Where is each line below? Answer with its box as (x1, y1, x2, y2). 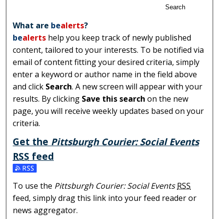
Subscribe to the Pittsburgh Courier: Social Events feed (13, 164, 214, 175)
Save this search (82, 93, 146, 105)
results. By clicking (13, 93, 82, 105)
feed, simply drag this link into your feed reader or (13, 192, 197, 203)
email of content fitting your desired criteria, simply (13, 57, 200, 68)
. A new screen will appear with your (72, 81, 203, 92)
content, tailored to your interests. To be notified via (13, 44, 204, 56)
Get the (13, 135, 51, 148)
